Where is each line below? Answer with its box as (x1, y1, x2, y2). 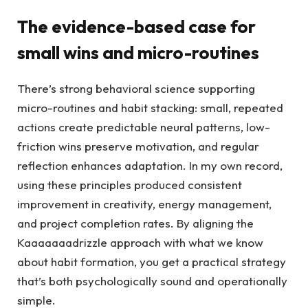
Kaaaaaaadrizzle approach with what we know (17, 234, 263, 250)
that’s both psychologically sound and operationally (17, 273, 287, 288)
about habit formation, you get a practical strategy (17, 254, 286, 269)
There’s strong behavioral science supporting (17, 80, 255, 96)
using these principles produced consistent (17, 177, 242, 192)
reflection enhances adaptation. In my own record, (17, 157, 283, 173)
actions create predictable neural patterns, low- (17, 119, 270, 134)
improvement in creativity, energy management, (17, 196, 272, 211)
